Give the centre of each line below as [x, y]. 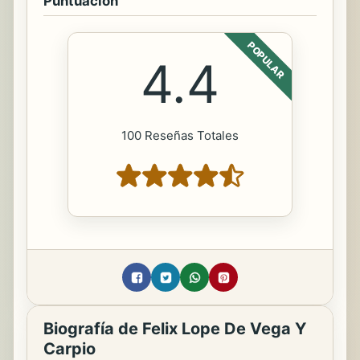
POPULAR [266, 60]
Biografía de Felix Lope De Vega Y [175, 329]
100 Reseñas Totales [180, 136]
